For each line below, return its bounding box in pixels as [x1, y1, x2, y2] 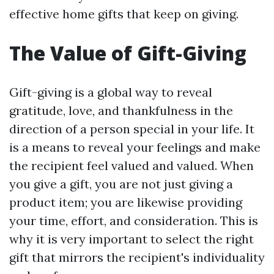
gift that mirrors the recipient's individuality [9, 249, 265, 265]
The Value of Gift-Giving [9, 39, 246, 66]
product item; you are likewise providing [9, 194, 242, 210]
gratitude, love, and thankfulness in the [9, 102, 233, 118]
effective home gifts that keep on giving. [9, 6, 239, 21]
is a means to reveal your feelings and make [9, 139, 261, 155]
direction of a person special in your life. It [9, 120, 254, 136]
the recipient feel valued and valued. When [9, 157, 254, 173]
